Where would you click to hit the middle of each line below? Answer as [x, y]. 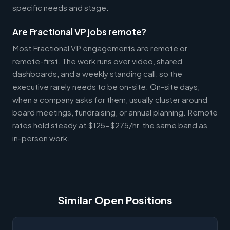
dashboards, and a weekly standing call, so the [97, 73]
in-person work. [41, 138]
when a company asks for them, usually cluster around [110, 99]
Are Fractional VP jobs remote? [79, 32]
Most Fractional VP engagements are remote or [100, 48]
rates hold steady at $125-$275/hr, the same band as [110, 125]
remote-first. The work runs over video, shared [97, 61]
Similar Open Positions [115, 200]
